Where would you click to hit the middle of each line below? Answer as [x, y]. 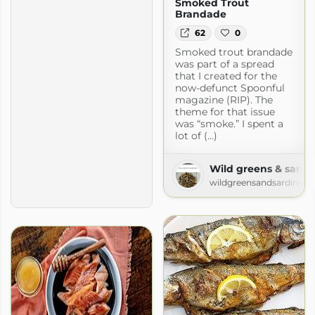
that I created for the [226, 76]
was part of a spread [224, 64]
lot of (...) [196, 136]
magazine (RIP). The [224, 100]
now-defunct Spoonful [230, 88]
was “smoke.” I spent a [229, 124]
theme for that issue [225, 112]
